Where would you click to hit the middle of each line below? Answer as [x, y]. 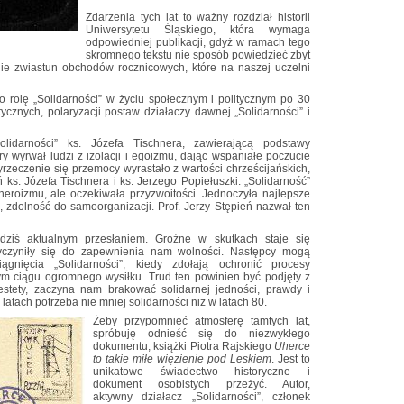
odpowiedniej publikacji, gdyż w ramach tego [198, 43]
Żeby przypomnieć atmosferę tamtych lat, [202, 321]
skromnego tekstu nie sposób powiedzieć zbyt [198, 55]
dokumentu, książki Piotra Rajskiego [184, 346]
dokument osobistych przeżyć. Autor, [202, 384]
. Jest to [291, 358]
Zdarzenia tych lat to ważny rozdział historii [198, 18]
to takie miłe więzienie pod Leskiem [182, 358]
